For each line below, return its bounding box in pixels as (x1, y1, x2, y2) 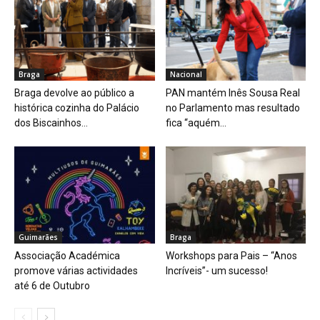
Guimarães (19, 231, 58, 242)
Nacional (169, 69, 202, 80)
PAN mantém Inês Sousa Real (165, 87, 300, 99)
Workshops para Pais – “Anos (165, 249, 297, 261)
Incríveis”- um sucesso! (165, 264, 268, 276)
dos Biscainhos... (14, 117, 88, 129)
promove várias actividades (14, 264, 138, 276)
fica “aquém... (165, 117, 226, 129)
